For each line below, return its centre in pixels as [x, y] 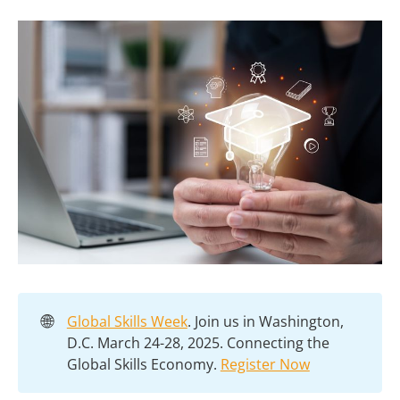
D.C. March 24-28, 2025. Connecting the [198, 342]
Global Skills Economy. [143, 364]
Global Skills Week [127, 321]
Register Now [265, 364]
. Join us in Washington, [265, 321]
